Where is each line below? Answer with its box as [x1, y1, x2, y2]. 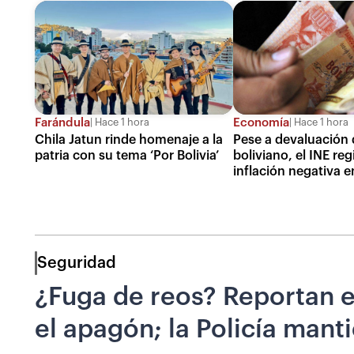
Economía [233, 116, 290, 129]
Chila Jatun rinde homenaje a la [35, 133, 223, 146]
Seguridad [37, 254, 116, 271]
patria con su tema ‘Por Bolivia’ [35, 149, 219, 162]
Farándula [35, 116, 90, 129]
